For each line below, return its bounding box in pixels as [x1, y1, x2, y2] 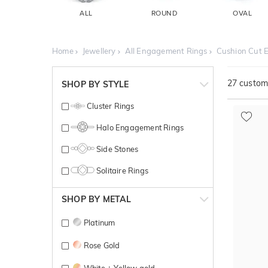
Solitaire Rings [94, 165, 148, 175]
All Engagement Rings [124, 46, 208, 56]
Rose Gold [83, 240, 120, 250]
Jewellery [82, 46, 116, 56]
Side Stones [94, 144, 139, 154]
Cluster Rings [84, 101, 135, 111]
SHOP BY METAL [62, 193, 132, 205]
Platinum [83, 217, 115, 227]
